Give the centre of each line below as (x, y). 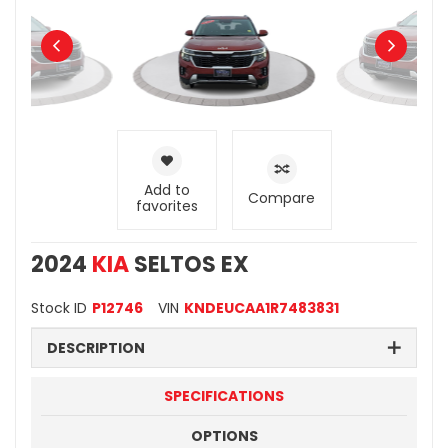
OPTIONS (224, 435)
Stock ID (59, 307)
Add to (166, 189)
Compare (281, 197)
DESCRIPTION (96, 347)
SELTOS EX (189, 264)
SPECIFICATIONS (224, 395)
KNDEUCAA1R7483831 (261, 307)
